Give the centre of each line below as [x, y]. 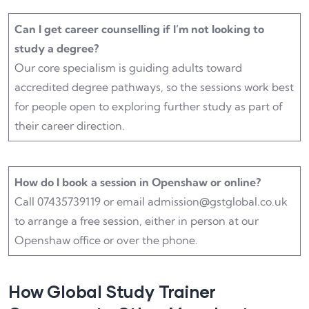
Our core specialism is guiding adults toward [128, 68]
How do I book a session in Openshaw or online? [138, 182]
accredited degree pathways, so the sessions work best [154, 87]
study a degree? [57, 49]
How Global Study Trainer [112, 292]
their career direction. [70, 126]
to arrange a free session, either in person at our [137, 221]
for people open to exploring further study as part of [149, 107]
